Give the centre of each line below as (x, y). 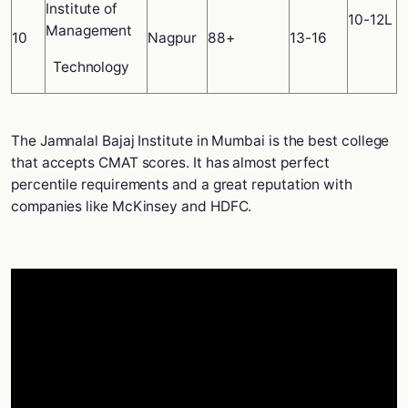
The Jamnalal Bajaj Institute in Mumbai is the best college (200, 141)
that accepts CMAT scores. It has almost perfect (171, 163)
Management (89, 31)
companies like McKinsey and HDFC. (132, 206)
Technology (88, 67)
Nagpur (172, 38)
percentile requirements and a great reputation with (182, 184)
